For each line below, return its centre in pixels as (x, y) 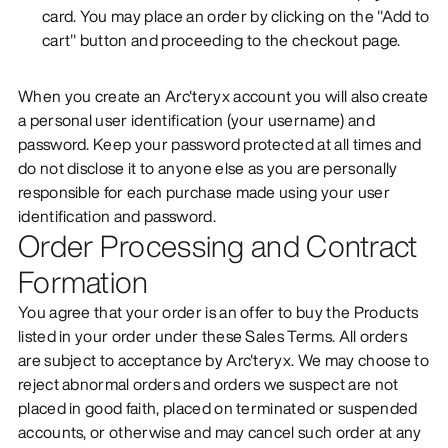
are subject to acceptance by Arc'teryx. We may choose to (223, 359)
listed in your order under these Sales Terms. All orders (212, 335)
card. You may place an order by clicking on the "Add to (235, 15)
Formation (83, 281)
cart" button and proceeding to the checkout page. (221, 39)
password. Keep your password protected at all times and (219, 143)
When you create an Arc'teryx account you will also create (223, 95)
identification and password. (116, 215)
